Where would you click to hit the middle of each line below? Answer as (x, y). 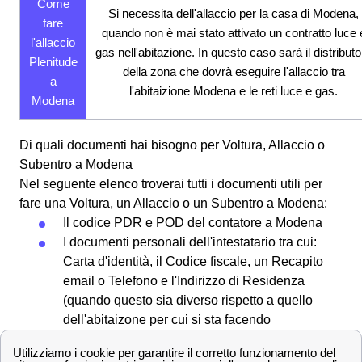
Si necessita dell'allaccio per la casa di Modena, (234, 13)
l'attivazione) (99, 339)
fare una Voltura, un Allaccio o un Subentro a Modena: (173, 203)
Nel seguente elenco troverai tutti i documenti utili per (171, 183)
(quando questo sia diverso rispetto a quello (188, 300)
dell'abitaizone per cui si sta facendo (167, 319)
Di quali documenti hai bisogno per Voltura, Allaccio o (172, 145)
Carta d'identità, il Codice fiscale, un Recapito (193, 261)
